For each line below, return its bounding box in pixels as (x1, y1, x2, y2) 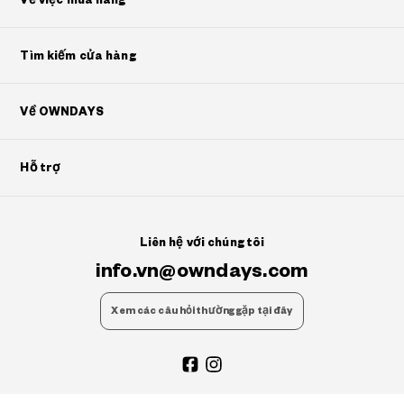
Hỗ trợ (20, 162, 61, 174)
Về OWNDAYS (20, 106, 104, 118)
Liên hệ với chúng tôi (139, 237, 265, 249)
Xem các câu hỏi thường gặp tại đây (111, 306, 293, 317)
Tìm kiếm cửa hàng (20, 50, 136, 62)
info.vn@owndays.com (95, 262, 309, 281)
